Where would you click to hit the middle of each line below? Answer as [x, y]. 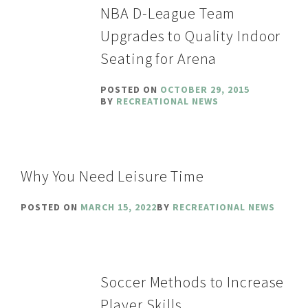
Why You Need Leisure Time [112, 176]
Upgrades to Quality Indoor [191, 35]
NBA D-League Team [168, 13]
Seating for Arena [159, 58]
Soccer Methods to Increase [192, 282]
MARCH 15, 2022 [119, 207]
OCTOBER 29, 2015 [205, 89]
